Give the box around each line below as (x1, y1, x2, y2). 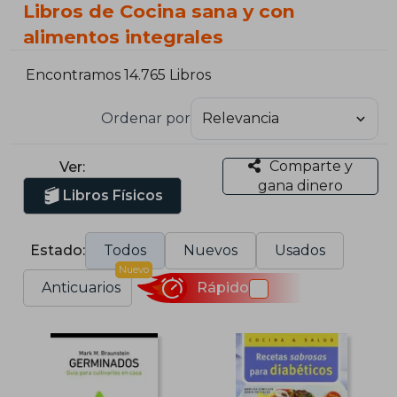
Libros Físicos (63, 186, 164, 204)
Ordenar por (100, 109, 191, 127)
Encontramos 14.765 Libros (26, 66, 212, 84)
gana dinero (257, 176, 343, 194)
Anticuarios (42, 278, 121, 296)
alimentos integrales (23, 26, 224, 48)
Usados (275, 241, 326, 259)
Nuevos (183, 241, 238, 259)
